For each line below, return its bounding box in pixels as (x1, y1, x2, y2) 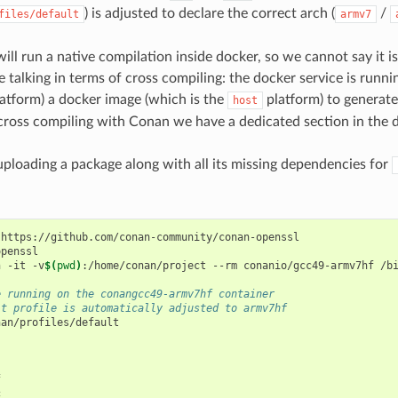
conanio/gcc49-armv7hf (243, 259, 374, 272)
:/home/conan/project (81, 259, 206, 272)
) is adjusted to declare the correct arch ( (84, 5, 335, 20)
